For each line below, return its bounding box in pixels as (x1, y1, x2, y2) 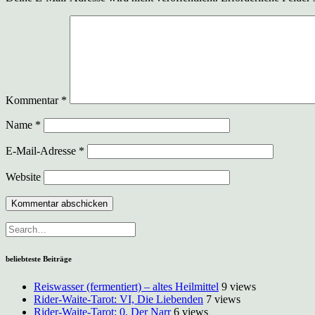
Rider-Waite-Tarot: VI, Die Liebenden (34, 293, 203, 306)
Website (6, 171, 41, 184)
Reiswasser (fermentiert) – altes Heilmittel (34, 281, 219, 293)
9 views (221, 281, 256, 293)
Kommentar (6, 94, 61, 107)
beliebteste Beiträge (6, 255, 72, 264)
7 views (206, 293, 240, 306)
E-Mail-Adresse (6, 145, 79, 157)
